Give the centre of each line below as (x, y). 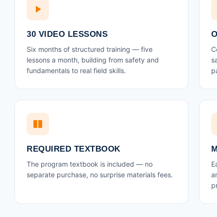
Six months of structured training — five (90, 49)
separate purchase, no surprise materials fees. (100, 175)
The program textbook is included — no (90, 164)
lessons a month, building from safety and (93, 60)
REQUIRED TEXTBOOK (74, 149)
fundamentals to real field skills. (76, 70)
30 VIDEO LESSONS (67, 34)
